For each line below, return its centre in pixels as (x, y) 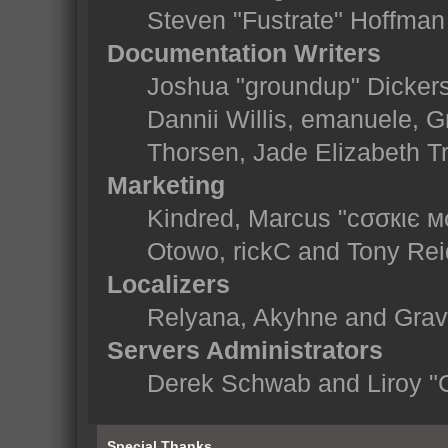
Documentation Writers (243, 53)
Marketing (165, 185)
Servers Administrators (244, 350)
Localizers (168, 284)
